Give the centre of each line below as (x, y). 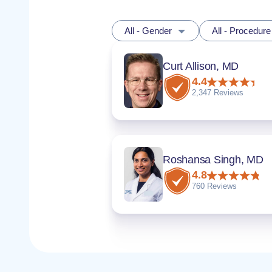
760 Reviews (214, 186)
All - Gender (148, 31)
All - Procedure (241, 31)
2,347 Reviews (218, 93)
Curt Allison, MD (201, 66)
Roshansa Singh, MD (213, 159)
